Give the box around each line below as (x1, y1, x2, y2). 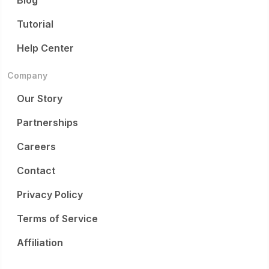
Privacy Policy (17, 189, 83, 201)
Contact (17, 165, 55, 177)
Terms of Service (17, 213, 98, 225)
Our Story (17, 92, 62, 104)
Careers (17, 141, 56, 153)
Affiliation (17, 237, 63, 249)
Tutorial (17, 18, 53, 30)
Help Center (17, 42, 74, 54)
